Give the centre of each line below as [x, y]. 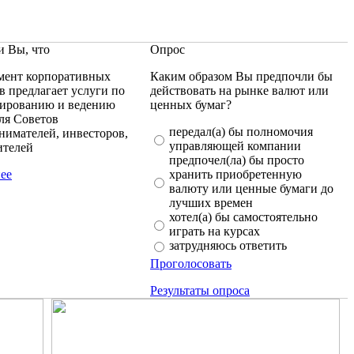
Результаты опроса [200, 290]
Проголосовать [191, 264]
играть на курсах [215, 231]
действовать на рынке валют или [239, 90]
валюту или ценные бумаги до [251, 188]
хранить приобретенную [235, 174]
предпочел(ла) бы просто [237, 160]
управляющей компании [235, 146]
